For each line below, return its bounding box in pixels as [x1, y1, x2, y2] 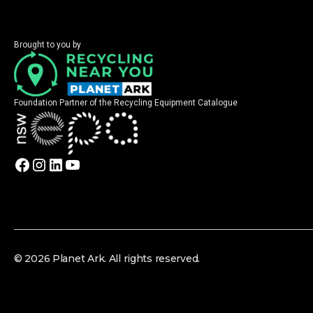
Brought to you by [14, 39, 81, 50]
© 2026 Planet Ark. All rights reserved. [14, 252, 201, 265]
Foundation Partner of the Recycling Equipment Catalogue [14, 97, 238, 108]
